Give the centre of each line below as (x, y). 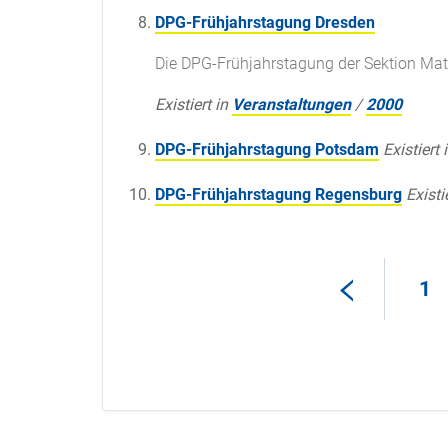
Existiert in (191, 105)
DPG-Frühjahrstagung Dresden (265, 23)
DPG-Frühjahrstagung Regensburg (278, 195)
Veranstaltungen (291, 105)
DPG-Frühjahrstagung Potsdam (267, 150)
